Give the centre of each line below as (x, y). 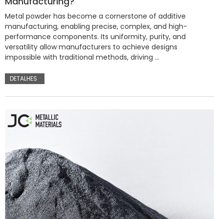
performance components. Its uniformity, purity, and (95, 37)
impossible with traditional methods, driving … (82, 57)
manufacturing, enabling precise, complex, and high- (96, 27)
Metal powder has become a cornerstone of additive (95, 16)
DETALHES (23, 79)
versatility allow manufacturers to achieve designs (91, 47)
